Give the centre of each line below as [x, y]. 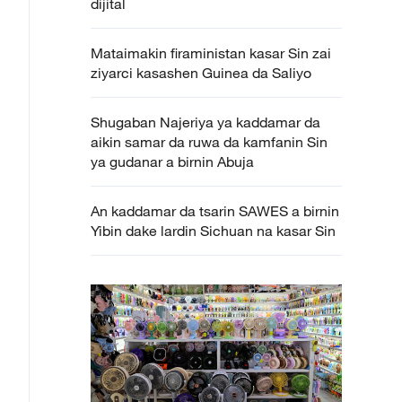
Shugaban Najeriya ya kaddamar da [205, 122]
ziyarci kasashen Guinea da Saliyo [201, 73]
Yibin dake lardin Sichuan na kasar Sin [213, 231]
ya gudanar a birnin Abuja [172, 162]
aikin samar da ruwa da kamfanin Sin [209, 142]
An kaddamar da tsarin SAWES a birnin [215, 211]
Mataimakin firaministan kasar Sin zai [211, 53]
